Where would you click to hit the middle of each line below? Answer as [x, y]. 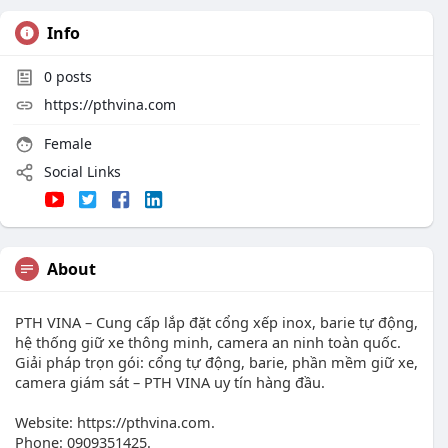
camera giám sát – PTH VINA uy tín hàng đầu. [170, 382]
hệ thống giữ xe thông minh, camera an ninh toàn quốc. [208, 342]
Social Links [80, 171]
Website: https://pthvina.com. [115, 422]
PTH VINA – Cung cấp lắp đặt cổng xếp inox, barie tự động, [216, 322]
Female [66, 143]
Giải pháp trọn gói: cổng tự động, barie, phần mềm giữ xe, [216, 362]
